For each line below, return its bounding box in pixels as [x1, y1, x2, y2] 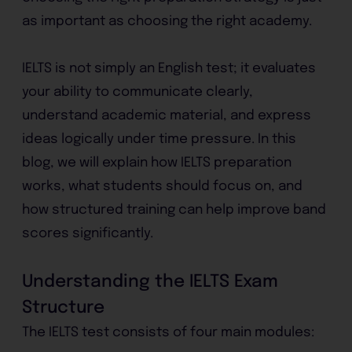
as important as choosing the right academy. [22, 15, 313, 28]
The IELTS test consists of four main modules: [22, 325, 315, 339]
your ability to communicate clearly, [22, 85, 254, 99]
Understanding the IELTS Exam [22, 273, 279, 291]
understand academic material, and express [22, 108, 312, 123]
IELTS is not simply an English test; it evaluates [22, 61, 317, 75]
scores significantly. [22, 226, 154, 240]
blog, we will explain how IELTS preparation [22, 156, 292, 170]
